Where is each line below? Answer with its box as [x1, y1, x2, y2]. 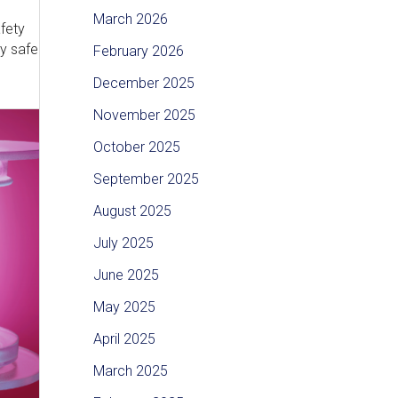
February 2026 [92, 43, 184, 60]
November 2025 [92, 107, 195, 124]
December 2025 [92, 75, 195, 92]
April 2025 [92, 330, 155, 348]
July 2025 [92, 235, 154, 252]
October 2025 [92, 139, 180, 156]
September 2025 [92, 171, 199, 188]
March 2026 [92, 11, 168, 28]
